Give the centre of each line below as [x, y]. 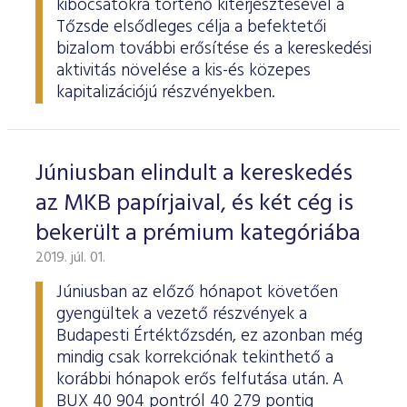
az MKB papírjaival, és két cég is [194, 204]
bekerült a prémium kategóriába [198, 234]
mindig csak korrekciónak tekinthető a [195, 358]
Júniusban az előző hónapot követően [197, 293]
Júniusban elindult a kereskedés [194, 174]
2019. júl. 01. [70, 258]
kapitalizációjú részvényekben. [165, 93]
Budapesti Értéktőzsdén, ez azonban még [209, 336]
